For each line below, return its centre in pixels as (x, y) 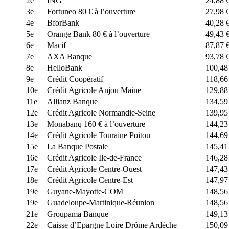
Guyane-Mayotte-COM (85, 191)
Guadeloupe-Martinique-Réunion (101, 203)
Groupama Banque (78, 214)
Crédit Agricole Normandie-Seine (101, 113)
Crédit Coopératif (75, 79)
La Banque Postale (77, 146)
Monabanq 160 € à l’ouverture (96, 124)
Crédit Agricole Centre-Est (90, 180)
